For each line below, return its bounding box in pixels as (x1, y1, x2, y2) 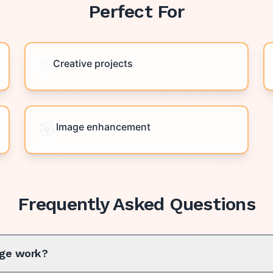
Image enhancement (56, 121, 151, 133)
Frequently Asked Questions (18, 193, 255, 214)
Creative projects (53, 57, 133, 69)
